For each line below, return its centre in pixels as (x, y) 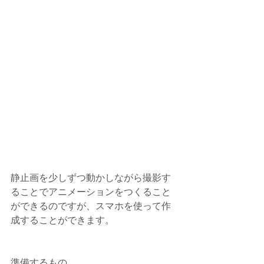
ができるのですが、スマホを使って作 (91, 206)
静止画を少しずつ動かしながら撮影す (91, 177)
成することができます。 (62, 220)
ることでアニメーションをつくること (91, 192)
